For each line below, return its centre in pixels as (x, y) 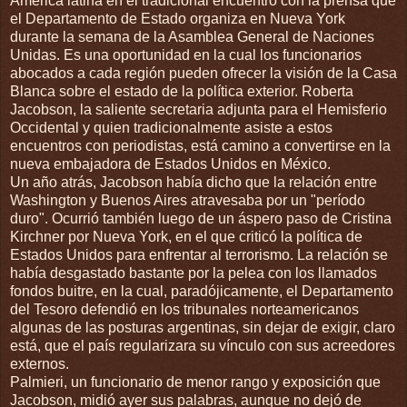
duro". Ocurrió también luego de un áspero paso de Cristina (201, 218)
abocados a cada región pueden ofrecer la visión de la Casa (203, 73)
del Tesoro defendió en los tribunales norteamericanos (184, 309)
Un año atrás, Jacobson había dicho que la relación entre (194, 182)
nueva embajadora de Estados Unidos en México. (170, 164)
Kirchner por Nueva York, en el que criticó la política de (186, 236)
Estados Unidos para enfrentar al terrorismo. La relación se (199, 254)
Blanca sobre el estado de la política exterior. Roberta (182, 91)
